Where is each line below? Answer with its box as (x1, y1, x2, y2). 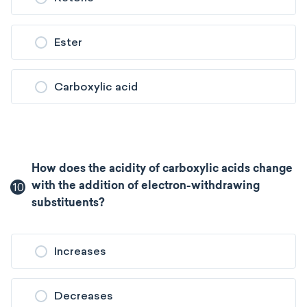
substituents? (32, 198, 106, 209)
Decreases (54, 289, 113, 302)
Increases (54, 245, 106, 258)
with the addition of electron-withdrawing (32, 181, 260, 192)
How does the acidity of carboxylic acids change (32, 164, 293, 175)
